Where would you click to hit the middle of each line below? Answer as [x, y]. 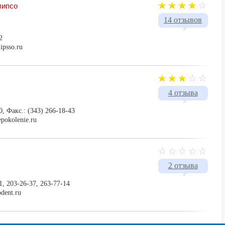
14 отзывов [183, 20]
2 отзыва [183, 165]
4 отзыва [183, 92]
